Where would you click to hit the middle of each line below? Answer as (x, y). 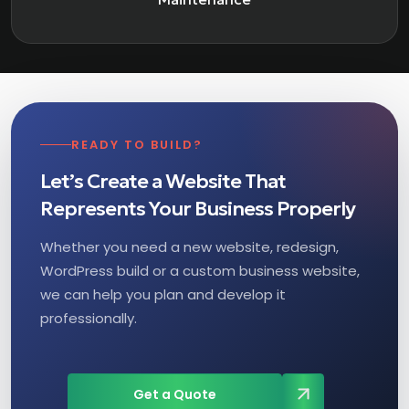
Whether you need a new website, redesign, (189, 246)
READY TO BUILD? (137, 144)
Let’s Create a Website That (163, 181)
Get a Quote (175, 394)
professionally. (89, 318)
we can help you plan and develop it (163, 294)
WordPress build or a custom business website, (200, 270)
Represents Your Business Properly (198, 208)
